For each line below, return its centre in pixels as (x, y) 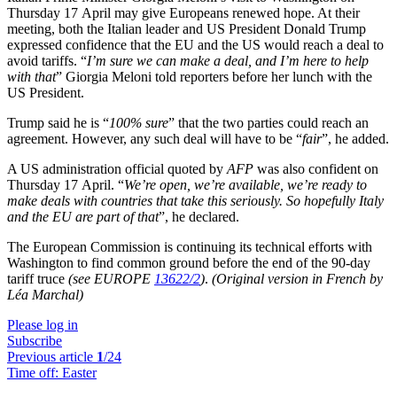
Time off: (35, 373)
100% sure (139, 123)
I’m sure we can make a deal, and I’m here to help (228, 61)
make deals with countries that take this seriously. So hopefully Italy (195, 201)
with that (31, 77)
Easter (79, 373)
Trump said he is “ (58, 123)
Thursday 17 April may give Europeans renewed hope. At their (183, 13)
